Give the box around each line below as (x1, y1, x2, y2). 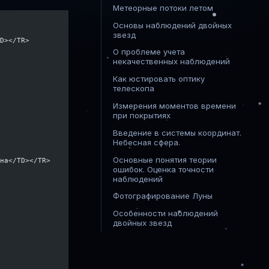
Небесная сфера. (113, 137, 181, 147)
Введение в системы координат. (113, 127, 242, 138)
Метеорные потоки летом (113, 2, 214, 13)
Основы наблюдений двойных (113, 20, 232, 30)
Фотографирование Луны (113, 191, 213, 201)
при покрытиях (113, 110, 171, 120)
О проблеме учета (113, 47, 186, 57)
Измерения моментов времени (113, 101, 237, 110)
